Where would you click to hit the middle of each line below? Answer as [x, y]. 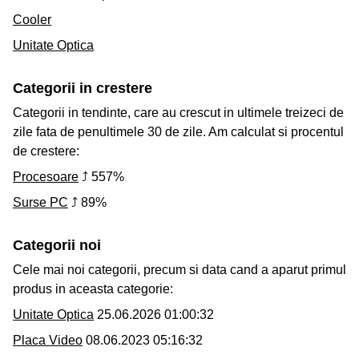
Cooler [32, 20]
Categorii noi [57, 246]
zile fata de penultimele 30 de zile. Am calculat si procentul [178, 132]
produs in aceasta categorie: [93, 289]
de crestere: [46, 151]
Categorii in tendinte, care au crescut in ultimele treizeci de [178, 113]
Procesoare [46, 177]
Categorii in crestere [83, 89]
